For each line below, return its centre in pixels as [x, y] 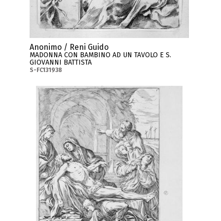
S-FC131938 [46, 70]
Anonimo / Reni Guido [69, 47]
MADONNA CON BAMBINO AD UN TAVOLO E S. [101, 55]
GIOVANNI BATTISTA [61, 62]
